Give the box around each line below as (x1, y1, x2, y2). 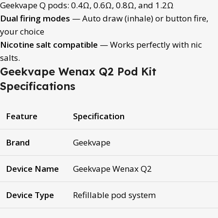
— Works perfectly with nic (98, 38, 202, 50)
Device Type (6, 189, 54, 200)
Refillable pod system (73, 189, 156, 200)
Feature (6, 110, 37, 122)
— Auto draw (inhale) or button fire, (70, 12, 208, 24)
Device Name (6, 163, 59, 174)
